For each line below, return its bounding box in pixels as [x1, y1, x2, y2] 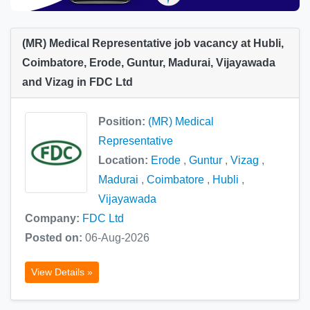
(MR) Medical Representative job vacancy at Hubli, [22, 37, 284, 50]
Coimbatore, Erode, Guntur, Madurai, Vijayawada [22, 57, 275, 69]
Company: [25, 212, 82, 225]
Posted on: [25, 232, 85, 244]
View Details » [31, 266, 93, 278]
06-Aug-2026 [85, 232, 149, 244]
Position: [98, 116, 148, 128]
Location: [98, 154, 151, 167]
